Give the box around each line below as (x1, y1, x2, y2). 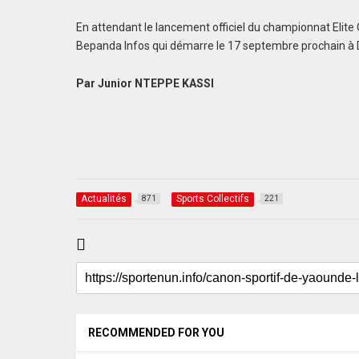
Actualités (81, 192, 127, 204)
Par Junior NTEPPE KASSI (76, 76, 220, 90)
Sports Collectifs (176, 192, 250, 204)
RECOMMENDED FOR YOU (88, 325, 225, 339)
